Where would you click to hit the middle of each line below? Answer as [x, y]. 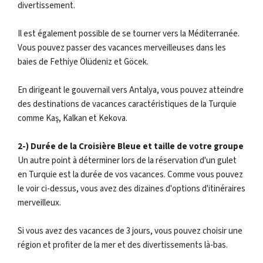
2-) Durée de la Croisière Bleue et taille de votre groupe [131, 146]
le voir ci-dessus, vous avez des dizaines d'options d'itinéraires [131, 189]
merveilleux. [39, 203]
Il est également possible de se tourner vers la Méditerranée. [129, 34]
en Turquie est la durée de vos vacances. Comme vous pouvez [130, 175]
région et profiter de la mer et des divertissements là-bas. [123, 245]
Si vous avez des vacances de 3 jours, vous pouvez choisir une [130, 231]
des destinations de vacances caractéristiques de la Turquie [127, 104]
